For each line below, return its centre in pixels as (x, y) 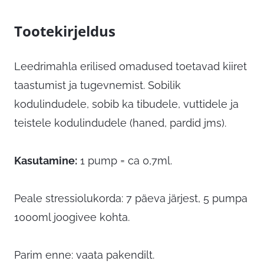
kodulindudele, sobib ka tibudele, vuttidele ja (126, 104)
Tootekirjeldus (65, 31)
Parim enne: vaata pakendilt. (84, 255)
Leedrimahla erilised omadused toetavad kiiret (131, 67)
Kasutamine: (46, 161)
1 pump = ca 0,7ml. (125, 161)
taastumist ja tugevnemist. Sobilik (98, 85)
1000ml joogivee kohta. (72, 217)
